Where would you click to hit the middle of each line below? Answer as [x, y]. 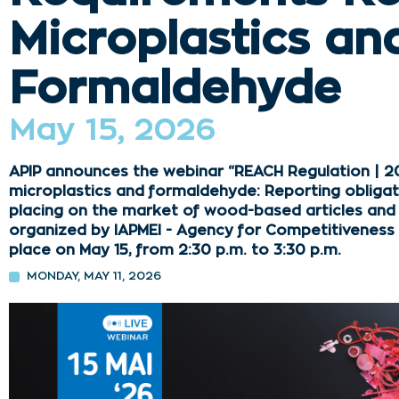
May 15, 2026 [112, 130]
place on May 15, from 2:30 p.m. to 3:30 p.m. [175, 250]
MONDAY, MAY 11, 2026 [94, 277]
